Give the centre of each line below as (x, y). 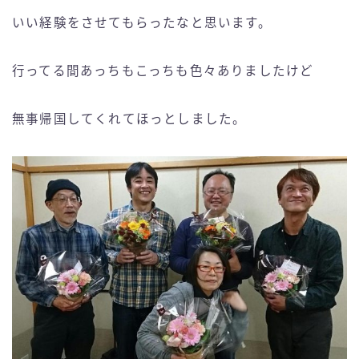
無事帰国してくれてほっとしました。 (129, 119)
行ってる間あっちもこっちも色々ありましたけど (163, 71)
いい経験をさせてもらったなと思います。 (142, 23)
